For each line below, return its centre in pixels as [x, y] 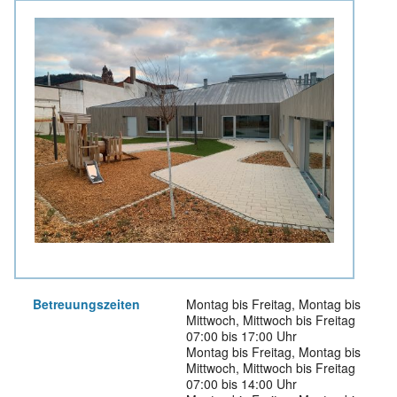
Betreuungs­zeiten [86, 304]
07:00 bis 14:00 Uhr [241, 383]
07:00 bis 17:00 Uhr [241, 335]
